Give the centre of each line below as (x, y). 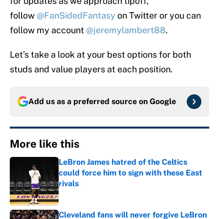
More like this (45, 144)
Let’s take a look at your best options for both (100, 55)
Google (163, 102)
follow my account (48, 30)
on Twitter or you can (158, 16)
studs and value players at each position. (91, 69)
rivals (69, 184)
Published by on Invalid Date (102, 193)
